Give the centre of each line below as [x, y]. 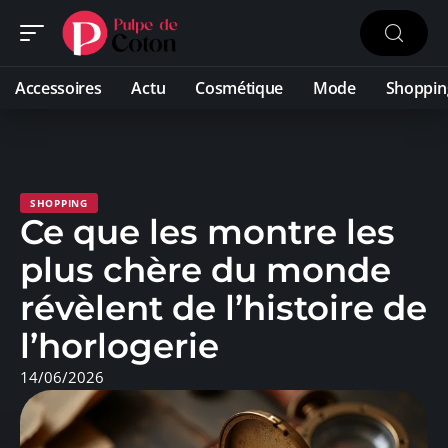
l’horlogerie [119, 346]
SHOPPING [59, 203]
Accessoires [58, 88]
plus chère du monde [205, 270]
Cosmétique [239, 88]
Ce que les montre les [207, 232]
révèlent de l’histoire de [223, 308]
